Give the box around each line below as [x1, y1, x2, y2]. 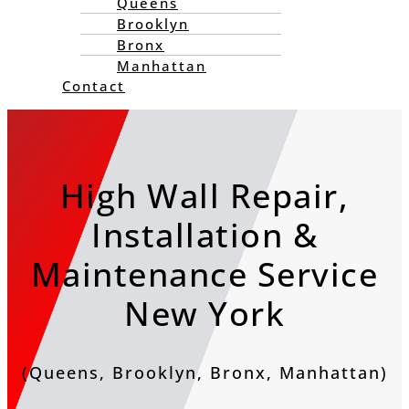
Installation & [91, 213, 318, 258]
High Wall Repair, [59, 173, 350, 219]
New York [124, 291, 285, 337]
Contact [62, 77, 125, 96]
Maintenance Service [30, 252, 379, 298]
